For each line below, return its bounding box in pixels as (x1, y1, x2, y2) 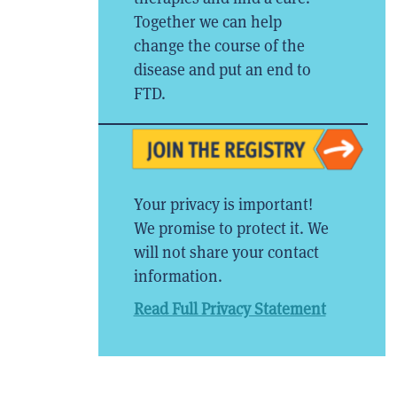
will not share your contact (133, 241, 319, 262)
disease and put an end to (133, 59, 311, 81)
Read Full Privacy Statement (133, 298, 326, 319)
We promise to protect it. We (133, 217, 329, 238)
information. (133, 265, 222, 286)
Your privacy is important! (133, 193, 313, 214)
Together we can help (133, 12, 282, 33)
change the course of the (133, 35, 305, 57)
